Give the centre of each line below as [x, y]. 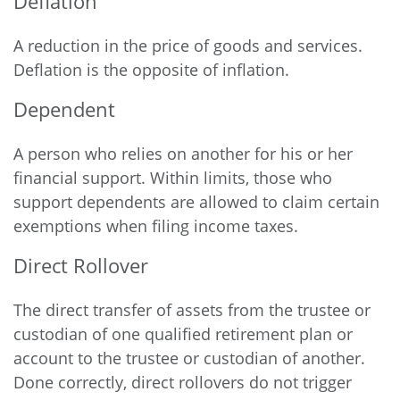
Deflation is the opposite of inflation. [151, 70]
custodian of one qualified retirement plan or [183, 334]
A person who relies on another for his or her [183, 154]
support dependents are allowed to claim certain [196, 202]
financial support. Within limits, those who [173, 178]
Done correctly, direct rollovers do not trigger [183, 382]
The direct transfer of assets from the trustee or [192, 310]
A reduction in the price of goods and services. [188, 46]
